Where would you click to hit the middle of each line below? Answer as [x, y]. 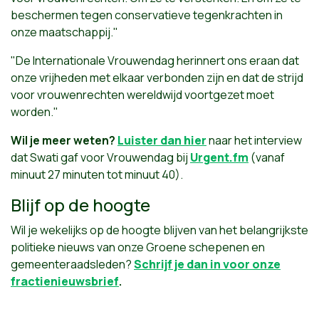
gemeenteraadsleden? [72, 264]
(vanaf [268, 158]
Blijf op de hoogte [80, 205]
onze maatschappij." [64, 32]
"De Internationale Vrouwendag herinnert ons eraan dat [155, 61]
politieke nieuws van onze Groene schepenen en [138, 247]
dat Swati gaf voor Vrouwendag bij [99, 158]
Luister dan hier [162, 141]
